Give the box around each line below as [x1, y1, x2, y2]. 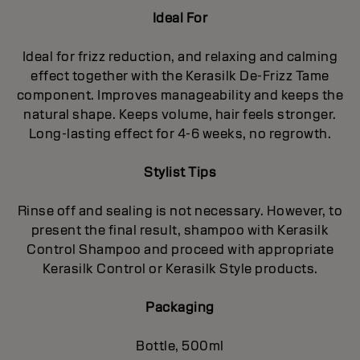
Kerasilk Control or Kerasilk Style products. [42, 260, 318, 277]
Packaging [145, 298, 215, 316]
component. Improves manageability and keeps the [16, 86, 344, 104]
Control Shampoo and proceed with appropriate [27, 240, 333, 258]
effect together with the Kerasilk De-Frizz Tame [31, 67, 329, 84]
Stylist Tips [144, 163, 216, 181]
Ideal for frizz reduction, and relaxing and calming [22, 47, 338, 65]
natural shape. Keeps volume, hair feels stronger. [23, 105, 337, 123]
